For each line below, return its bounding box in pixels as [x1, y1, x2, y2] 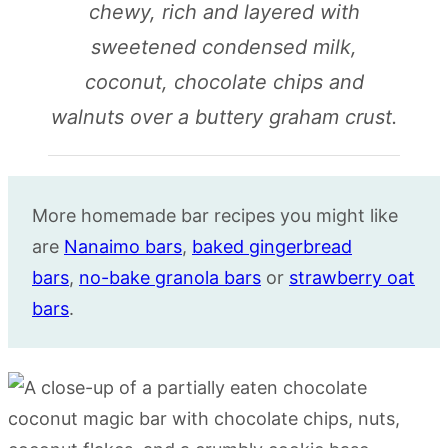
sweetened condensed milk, [91, 35, 357, 59]
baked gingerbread [192, 236, 352, 257]
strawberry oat [289, 267, 415, 288]
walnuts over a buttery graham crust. [50, 105, 398, 129]
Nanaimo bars [64, 236, 182, 257]
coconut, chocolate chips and [84, 70, 364, 94]
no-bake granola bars [79, 267, 261, 288]
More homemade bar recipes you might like [32, 205, 398, 226]
